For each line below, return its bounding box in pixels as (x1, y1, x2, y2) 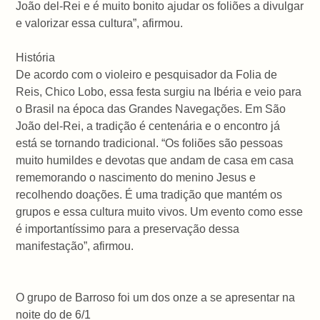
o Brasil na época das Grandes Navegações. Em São (16, 102, 286, 115)
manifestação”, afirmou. (16, 239, 134, 252)
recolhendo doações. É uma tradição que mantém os (16, 188, 283, 201)
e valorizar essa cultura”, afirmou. (16, 16, 184, 29)
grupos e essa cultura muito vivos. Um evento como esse (16, 205, 304, 218)
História (16, 51, 56, 64)
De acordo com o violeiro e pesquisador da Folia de (16, 68, 278, 81)
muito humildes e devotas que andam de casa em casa (16, 154, 294, 166)
